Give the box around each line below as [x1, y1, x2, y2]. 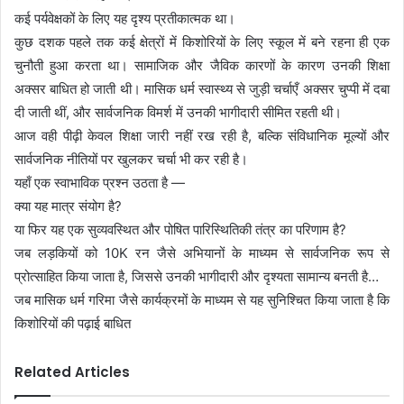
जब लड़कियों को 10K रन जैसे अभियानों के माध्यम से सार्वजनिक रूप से [14, 243, 390, 262]
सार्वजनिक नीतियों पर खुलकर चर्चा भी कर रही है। [14, 150, 248, 168]
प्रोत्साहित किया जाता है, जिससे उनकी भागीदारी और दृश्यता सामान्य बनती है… [14, 267, 379, 285]
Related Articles [14, 362, 130, 381]
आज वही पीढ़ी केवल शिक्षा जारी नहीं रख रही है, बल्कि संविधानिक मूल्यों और [14, 126, 390, 144]
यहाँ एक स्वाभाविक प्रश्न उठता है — [14, 173, 185, 191]
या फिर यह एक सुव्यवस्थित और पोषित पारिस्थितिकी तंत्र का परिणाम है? [14, 220, 346, 238]
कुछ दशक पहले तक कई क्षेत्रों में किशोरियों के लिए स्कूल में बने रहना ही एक [14, 32, 390, 50]
